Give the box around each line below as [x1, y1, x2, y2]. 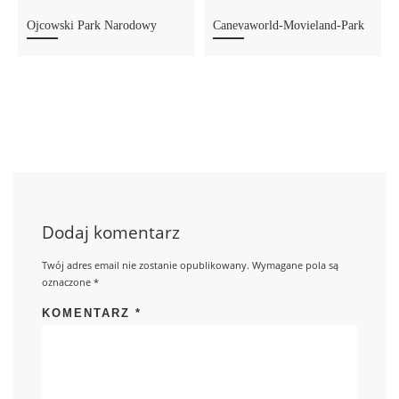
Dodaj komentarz [42, 221, 181, 244]
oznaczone [42, 274, 94, 289]
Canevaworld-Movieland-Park [213, 19, 365, 33]
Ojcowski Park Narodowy [27, 19, 158, 33]
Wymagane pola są [252, 257, 339, 272]
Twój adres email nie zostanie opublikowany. [42, 257, 250, 272]
